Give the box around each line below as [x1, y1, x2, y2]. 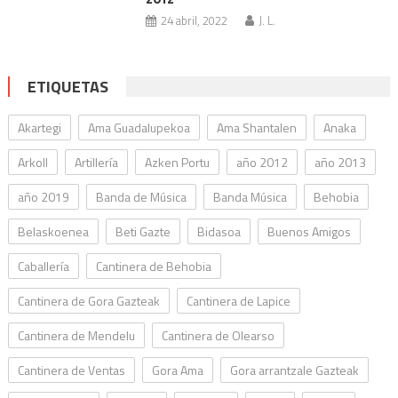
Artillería [74, 153, 118, 171]
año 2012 [235, 153, 288, 171]
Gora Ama [151, 361, 203, 379]
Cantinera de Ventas [17, 361, 125, 379]
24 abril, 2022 [160, 12, 227, 29]
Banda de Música [95, 187, 187, 206]
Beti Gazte [115, 222, 171, 241]
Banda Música [212, 187, 287, 206]
